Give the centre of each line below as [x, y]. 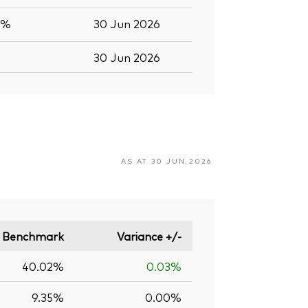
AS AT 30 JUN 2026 [166, 160]
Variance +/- [149, 235]
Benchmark [33, 235]
